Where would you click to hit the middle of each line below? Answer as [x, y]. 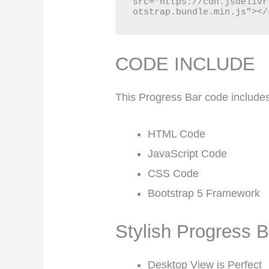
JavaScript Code [188, 154]
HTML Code [177, 134]
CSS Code [174, 174]
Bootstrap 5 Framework [204, 194]
